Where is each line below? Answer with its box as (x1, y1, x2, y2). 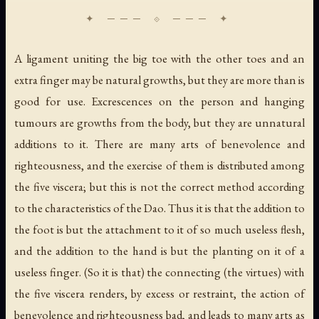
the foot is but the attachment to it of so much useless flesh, (14, 221, 305, 237)
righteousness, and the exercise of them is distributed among (14, 157, 305, 173)
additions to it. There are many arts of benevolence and (14, 135, 305, 152)
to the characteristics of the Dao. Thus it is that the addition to (14, 199, 305, 216)
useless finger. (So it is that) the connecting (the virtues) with (14, 263, 305, 280)
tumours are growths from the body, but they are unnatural (14, 114, 305, 130)
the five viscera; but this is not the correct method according (14, 178, 305, 194)
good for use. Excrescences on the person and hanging (14, 93, 305, 109)
